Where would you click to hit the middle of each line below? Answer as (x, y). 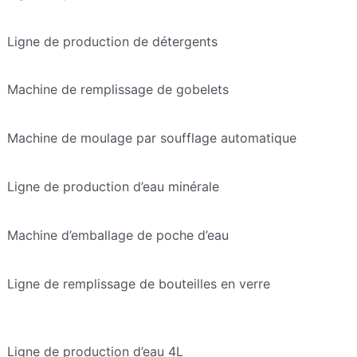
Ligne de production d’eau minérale (113, 187)
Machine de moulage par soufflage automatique (151, 138)
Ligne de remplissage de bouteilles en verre (138, 283)
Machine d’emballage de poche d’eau (118, 235)
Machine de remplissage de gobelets (118, 90)
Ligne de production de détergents (112, 41)
